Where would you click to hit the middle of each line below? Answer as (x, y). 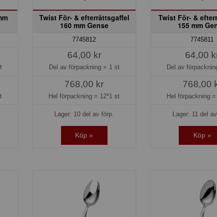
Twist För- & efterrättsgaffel (84, 18)
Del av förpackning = (79, 67)
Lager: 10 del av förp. (84, 114)
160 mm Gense (84, 25)
